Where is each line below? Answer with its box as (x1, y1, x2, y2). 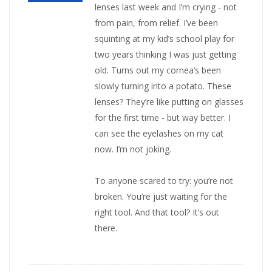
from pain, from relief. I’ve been (95, 16, 219, 29)
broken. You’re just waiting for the (95, 190, 228, 202)
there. (95, 222, 117, 234)
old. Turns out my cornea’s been (95, 64, 222, 76)
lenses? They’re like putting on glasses (95, 95, 244, 107)
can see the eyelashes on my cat (95, 127, 224, 139)
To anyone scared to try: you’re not (95, 174, 234, 186)
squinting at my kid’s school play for (95, 32, 235, 44)
